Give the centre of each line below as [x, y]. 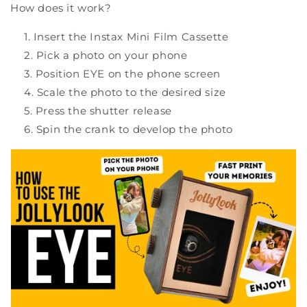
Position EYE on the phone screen [128, 73]
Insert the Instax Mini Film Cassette [131, 36]
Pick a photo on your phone [112, 55]
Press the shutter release [103, 110]
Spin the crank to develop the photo [134, 129]
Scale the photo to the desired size [131, 92]
